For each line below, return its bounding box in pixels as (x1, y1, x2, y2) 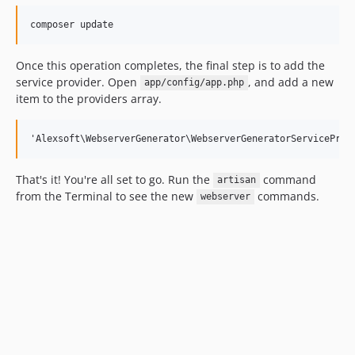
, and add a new (247, 74, 334, 90)
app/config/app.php (143, 77, 244, 89)
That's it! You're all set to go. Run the (16, 171, 213, 187)
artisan (216, 174, 256, 186)
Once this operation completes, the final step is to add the (16, 57, 325, 73)
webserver (200, 191, 250, 203)
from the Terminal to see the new (16, 188, 197, 204)
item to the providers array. (16, 90, 162, 106)
